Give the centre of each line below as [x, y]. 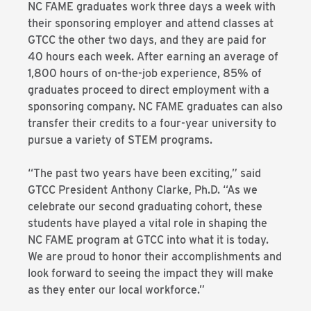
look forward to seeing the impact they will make [151, 273]
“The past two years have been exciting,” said [144, 173]
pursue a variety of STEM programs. [120, 140]
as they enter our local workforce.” [116, 290]
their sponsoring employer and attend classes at [151, 23]
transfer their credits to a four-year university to [152, 123]
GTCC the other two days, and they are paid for [147, 40]
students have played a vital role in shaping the [148, 223]
